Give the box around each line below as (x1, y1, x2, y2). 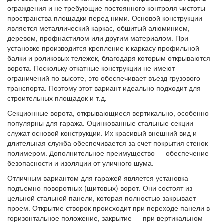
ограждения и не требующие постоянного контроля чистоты (7, 3, 205, 13)
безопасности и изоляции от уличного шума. (7, 158, 154, 168)
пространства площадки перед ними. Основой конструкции (7, 13, 202, 23)
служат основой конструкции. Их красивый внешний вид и (7, 128, 197, 138)
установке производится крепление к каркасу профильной (7, 43, 199, 53)
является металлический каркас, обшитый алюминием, (7, 23, 190, 33)
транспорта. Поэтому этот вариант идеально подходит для (7, 83, 201, 93)
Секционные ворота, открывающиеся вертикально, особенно (7, 108, 209, 118)
